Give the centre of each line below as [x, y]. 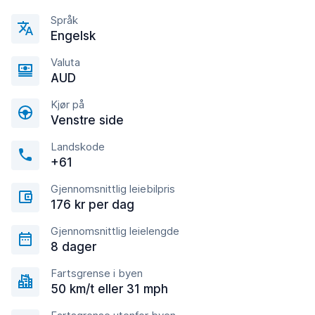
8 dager [73, 247]
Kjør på [67, 104]
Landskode [78, 147]
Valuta [65, 62]
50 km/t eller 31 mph [109, 289]
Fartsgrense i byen [97, 273]
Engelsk [73, 36]
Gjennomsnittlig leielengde [115, 231]
